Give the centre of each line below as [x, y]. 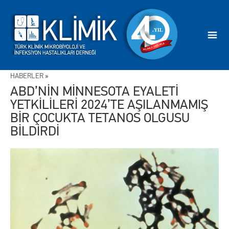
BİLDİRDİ [35, 131]
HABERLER [27, 76]
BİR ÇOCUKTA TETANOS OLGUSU [100, 118]
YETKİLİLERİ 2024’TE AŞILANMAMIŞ [109, 105]
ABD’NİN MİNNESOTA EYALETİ [94, 91]
